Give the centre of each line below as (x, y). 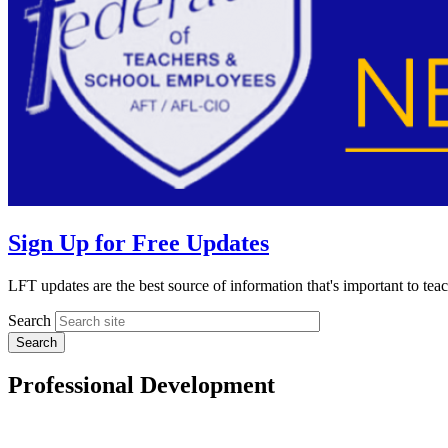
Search (29, 320)
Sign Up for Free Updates (138, 242)
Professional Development (141, 385)
